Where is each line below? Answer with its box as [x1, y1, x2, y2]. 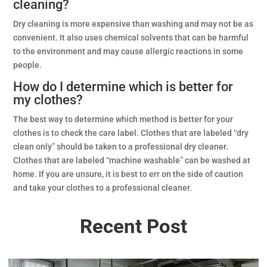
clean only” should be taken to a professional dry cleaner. [13, 142, 229, 151]
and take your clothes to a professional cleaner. [13, 183, 193, 193]
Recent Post [80, 215, 187, 238]
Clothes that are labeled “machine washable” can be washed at [13, 156, 251, 165]
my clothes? [13, 92, 83, 107]
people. [13, 60, 42, 70]
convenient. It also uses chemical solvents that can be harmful [13, 33, 249, 42]
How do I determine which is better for [13, 79, 234, 94]
